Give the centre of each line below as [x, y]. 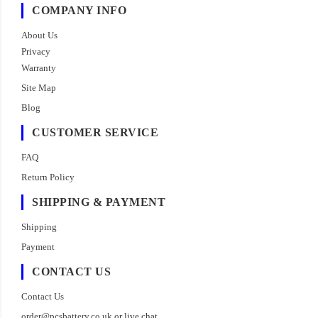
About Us [39, 35]
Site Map [39, 88]
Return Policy [48, 177]
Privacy [36, 52]
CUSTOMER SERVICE [95, 133]
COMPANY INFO [79, 11]
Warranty [39, 68]
